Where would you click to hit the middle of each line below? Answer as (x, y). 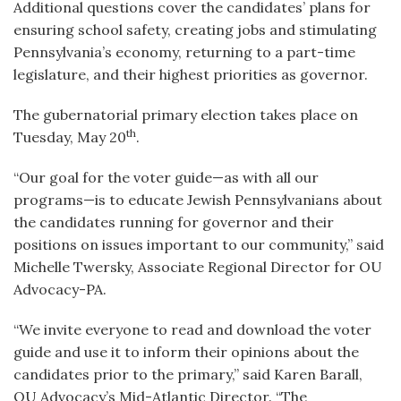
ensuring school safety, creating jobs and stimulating (195, 30)
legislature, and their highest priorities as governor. (191, 74)
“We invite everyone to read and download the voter (192, 329)
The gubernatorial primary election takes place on (186, 115)
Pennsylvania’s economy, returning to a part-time (184, 52)
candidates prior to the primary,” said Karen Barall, (188, 374)
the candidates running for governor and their (174, 222)
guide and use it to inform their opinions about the (186, 352)
